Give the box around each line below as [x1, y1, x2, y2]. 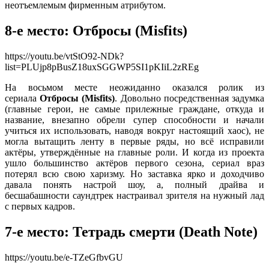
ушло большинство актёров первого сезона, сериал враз [5, 158, 264, 169]
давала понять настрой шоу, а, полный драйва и [5, 180, 264, 190]
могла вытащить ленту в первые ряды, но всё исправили [5, 136, 264, 147]
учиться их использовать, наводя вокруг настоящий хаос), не [5, 125, 264, 136]
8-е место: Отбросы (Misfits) [5, 23, 187, 39]
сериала [5, 93, 40, 104]
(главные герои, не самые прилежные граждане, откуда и [5, 104, 264, 115]
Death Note [184, 223, 253, 240]
